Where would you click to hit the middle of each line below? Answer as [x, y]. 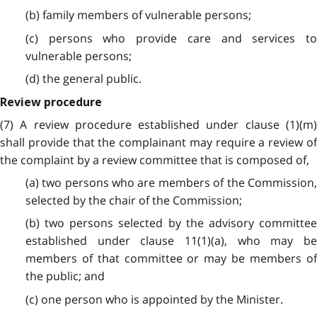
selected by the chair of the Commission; [133, 201]
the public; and [65, 276]
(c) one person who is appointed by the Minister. [154, 299]
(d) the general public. [83, 78]
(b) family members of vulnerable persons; [138, 15]
